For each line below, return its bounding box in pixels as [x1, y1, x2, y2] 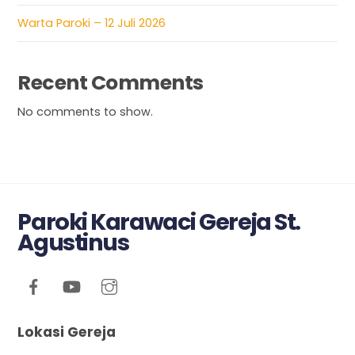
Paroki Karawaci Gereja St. [17, 205, 300, 238]
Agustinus [17, 226, 129, 258]
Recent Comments [17, 68, 204, 97]
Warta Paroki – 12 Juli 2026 [17, 15, 166, 32]
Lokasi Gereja [17, 322, 116, 342]
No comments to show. [17, 104, 154, 120]
